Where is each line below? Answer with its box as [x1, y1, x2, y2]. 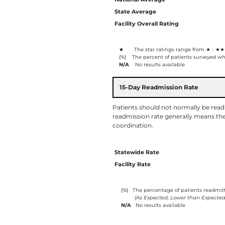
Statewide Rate [115, 149, 159, 156]
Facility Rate [115, 161, 151, 168]
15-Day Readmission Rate [120, 83, 198, 91]
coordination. [113, 122, 153, 129]
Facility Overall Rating [115, 20, 179, 27]
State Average [115, 8, 156, 15]
